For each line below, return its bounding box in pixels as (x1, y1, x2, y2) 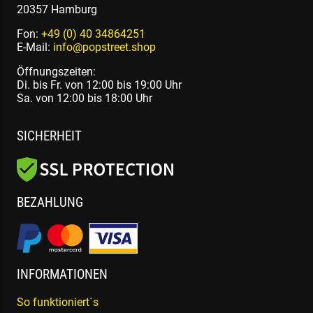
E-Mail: (17, 40, 53, 54)
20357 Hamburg (17, 2, 97, 16)
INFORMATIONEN (17, 267, 108, 283)
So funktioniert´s (17, 295, 99, 309)
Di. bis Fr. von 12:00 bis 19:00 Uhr (17, 78, 182, 92)
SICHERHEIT (17, 129, 82, 145)
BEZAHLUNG (17, 194, 83, 210)
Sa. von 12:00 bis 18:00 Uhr (17, 91, 152, 105)
